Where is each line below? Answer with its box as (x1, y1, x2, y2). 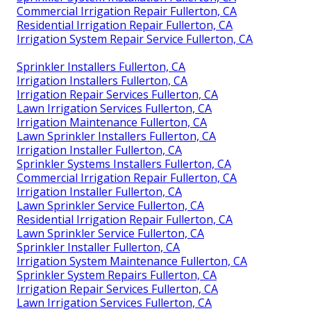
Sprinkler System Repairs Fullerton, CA (17, 267, 217, 283)
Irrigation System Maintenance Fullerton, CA (17, 253, 247, 269)
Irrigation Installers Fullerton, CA (17, 73, 187, 89)
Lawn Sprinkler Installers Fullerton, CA (17, 128, 216, 144)
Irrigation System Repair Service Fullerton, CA (17, 31, 253, 47)
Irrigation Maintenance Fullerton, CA (17, 115, 207, 131)
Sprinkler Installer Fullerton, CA (17, 239, 180, 255)
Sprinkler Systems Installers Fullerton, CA (17, 156, 231, 172)
